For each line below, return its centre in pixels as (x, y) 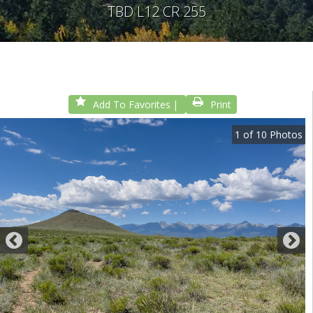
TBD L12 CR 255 (156, 12)
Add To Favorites (132, 104)
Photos (285, 134)
